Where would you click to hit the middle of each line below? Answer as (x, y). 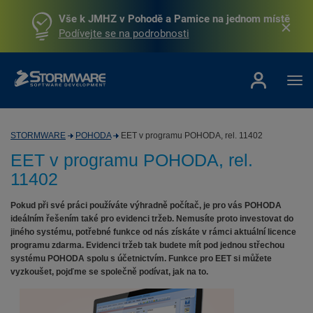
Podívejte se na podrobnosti (124, 33)
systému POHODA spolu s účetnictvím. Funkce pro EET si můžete (141, 259)
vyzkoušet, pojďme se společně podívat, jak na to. (109, 272)
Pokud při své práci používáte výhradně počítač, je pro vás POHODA (146, 205)
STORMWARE (38, 136)
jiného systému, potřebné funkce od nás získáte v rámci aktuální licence (153, 232)
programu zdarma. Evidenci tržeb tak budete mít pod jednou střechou (147, 245)
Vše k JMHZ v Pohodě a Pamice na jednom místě (174, 19)
